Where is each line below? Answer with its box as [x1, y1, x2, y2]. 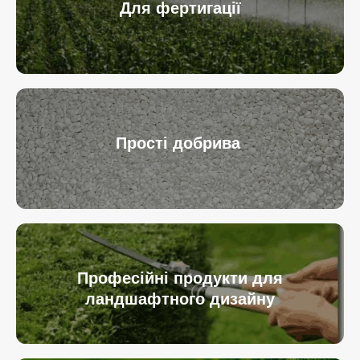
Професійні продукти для [77, 269, 283, 288]
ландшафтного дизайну [85, 290, 275, 309]
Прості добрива [115, 134, 245, 153]
